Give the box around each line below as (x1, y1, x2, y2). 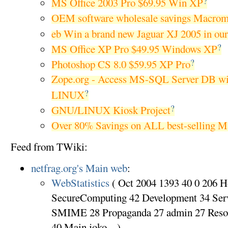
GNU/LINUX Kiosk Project (51, 103, 170, 118)
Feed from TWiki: (10, 139, 88, 154)
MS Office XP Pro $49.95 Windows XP (51, 42, 217, 56)
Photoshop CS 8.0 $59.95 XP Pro (51, 57, 190, 72)
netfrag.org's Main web (31, 161, 127, 176)
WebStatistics (51, 176, 109, 190)
